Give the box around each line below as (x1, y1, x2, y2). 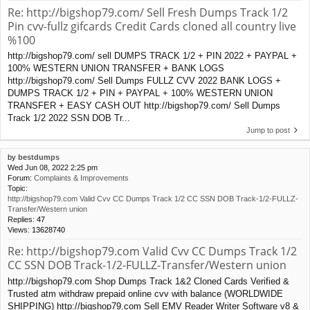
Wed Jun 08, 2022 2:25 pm (8, 163, 98, 172)
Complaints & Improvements (34, 174, 129, 183)
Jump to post (246, 126, 290, 135)
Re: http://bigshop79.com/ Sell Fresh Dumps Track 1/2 (8, 4, 288, 20)
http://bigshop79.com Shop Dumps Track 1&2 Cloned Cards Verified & (8, 276, 289, 287)
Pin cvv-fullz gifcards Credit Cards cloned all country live (8, 18, 296, 34)
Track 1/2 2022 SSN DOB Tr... (8, 113, 130, 124)
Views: (8, 226, 32, 235)
